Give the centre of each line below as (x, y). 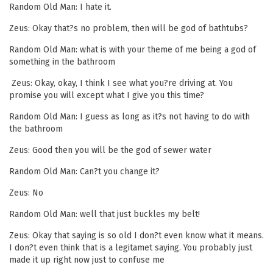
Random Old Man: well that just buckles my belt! (105, 214)
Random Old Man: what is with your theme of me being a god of (133, 50)
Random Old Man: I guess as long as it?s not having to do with (129, 117)
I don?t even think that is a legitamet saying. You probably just (131, 248)
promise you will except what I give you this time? (107, 95)
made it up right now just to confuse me (87, 260)
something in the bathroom (62, 62)
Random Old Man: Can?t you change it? (84, 172)
